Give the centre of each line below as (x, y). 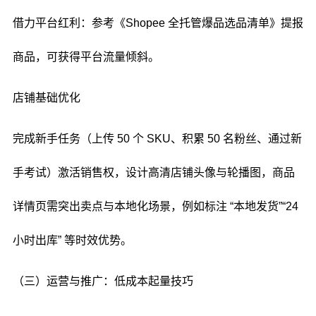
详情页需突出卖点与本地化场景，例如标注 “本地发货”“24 (155, 206)
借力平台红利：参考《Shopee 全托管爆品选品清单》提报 (158, 23)
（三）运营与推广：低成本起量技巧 (103, 281)
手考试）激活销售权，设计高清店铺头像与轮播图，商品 (153, 172)
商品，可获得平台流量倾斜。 (86, 57)
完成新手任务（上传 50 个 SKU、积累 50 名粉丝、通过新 (157, 139)
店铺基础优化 (46, 98)
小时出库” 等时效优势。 (72, 240)
